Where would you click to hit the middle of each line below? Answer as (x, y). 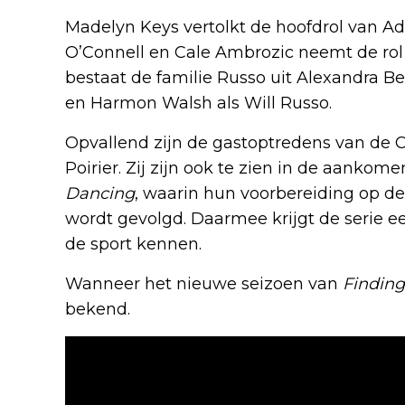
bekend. (98, 309)
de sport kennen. (133, 244)
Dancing (100, 193)
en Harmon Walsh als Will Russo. (198, 103)
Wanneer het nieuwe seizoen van (204, 283)
